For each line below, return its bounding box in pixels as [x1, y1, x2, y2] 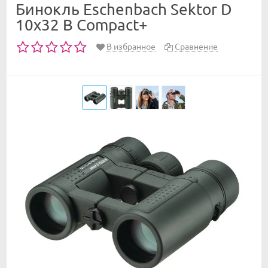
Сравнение [175, 40, 218, 51]
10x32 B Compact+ [16, 15, 148, 34]
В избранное [106, 40, 156, 51]
